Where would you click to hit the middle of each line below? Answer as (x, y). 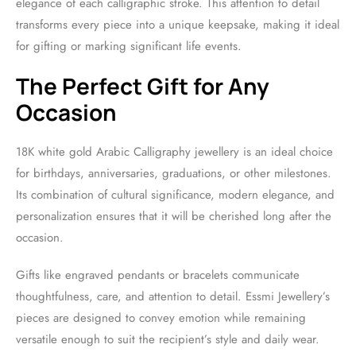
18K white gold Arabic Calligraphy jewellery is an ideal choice (174, 152)
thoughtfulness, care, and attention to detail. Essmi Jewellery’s (173, 296)
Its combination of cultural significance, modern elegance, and (175, 195)
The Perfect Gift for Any (143, 86)
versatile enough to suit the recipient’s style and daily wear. (168, 339)
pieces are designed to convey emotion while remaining (161, 318)
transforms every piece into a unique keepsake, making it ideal (178, 25)
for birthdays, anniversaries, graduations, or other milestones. (174, 173)
